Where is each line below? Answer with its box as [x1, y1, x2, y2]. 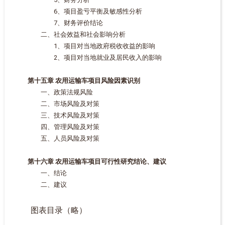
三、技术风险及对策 [14, 111, 99, 119]
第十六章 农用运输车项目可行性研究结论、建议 [27, 158, 166, 165]
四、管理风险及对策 [14, 123, 99, 131]
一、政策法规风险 [14, 88, 93, 96]
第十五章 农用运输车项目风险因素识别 [27, 77, 140, 84]
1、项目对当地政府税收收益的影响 [14, 42, 155, 50]
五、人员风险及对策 [14, 135, 99, 142]
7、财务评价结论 [14, 19, 103, 27]
